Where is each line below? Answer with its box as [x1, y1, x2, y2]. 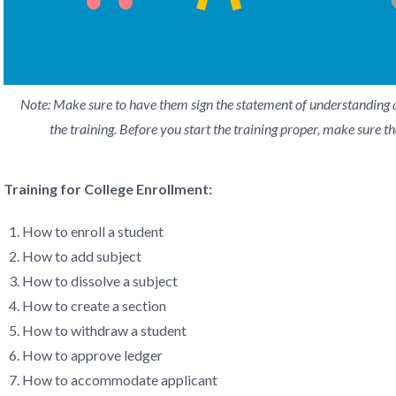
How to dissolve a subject [21, 272, 178, 289]
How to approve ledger [21, 346, 163, 363]
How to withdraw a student [21, 322, 187, 339]
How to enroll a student [21, 223, 164, 240]
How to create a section [21, 297, 166, 314]
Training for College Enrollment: [4, 180, 212, 197]
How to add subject [21, 247, 141, 264]
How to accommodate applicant [21, 371, 217, 388]
